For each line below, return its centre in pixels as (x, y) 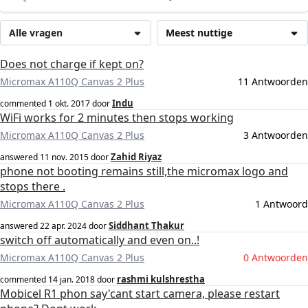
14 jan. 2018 (71, 280)
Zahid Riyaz (136, 157)
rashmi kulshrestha (161, 279)
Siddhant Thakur (146, 226)
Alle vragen (36, 33)
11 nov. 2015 (64, 157)
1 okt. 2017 (69, 104)
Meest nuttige (199, 33)
